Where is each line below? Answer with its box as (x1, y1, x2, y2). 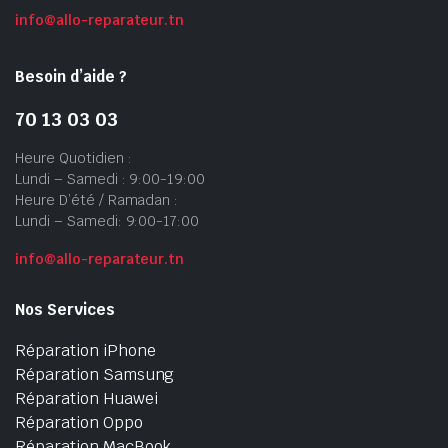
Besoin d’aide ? (15, 66, 127, 86)
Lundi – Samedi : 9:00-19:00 (15, 169, 206, 188)
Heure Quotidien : (15, 148, 132, 167)
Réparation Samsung (15, 363, 175, 385)
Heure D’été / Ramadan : (15, 190, 179, 209)
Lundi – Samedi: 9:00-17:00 (15, 211, 200, 230)
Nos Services (15, 299, 115, 319)
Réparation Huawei (15, 387, 158, 409)
